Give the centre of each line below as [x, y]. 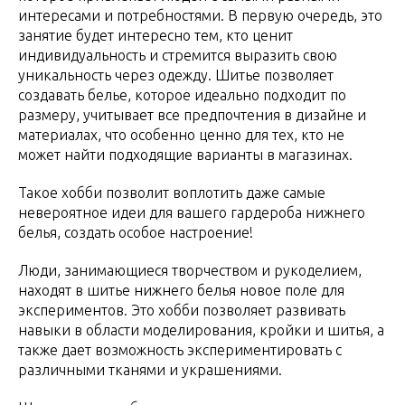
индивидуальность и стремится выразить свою [178, 55]
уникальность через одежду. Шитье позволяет [176, 75]
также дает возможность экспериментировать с [180, 349]
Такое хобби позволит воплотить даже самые [172, 192]
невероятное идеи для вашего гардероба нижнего [192, 212]
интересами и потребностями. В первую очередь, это [200, 15]
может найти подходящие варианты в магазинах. [185, 154]
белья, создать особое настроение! [136, 232]
